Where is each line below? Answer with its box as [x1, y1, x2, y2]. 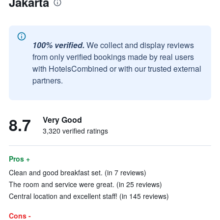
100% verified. [32, 39, 84, 51]
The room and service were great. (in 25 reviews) [9, 179, 162, 189]
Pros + [9, 154, 30, 164]
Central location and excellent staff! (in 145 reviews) [9, 191, 169, 201]
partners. [32, 75, 63, 86]
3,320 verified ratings [43, 126, 108, 136]
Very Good [43, 114, 82, 125]
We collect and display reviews [86, 39, 194, 51]
